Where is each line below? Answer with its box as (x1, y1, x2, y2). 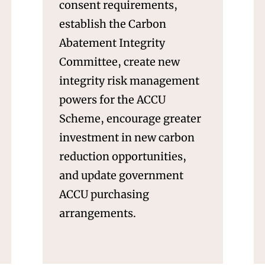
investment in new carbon (59, 130, 195, 144)
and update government (59, 168, 183, 182)
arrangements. (59, 206, 136, 220)
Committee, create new (59, 54, 180, 69)
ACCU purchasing (59, 187, 149, 201)
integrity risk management (59, 73, 199, 88)
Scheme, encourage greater (59, 111, 201, 125)
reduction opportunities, (59, 149, 186, 163)
